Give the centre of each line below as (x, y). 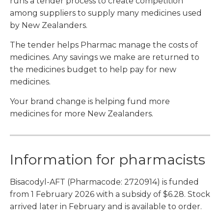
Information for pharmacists (108, 159)
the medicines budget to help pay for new (93, 69)
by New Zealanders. (49, 25)
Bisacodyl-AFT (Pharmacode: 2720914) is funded (104, 182)
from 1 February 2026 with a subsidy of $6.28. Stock (110, 194)
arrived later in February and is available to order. (106, 206)
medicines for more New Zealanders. (82, 113)
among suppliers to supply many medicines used (106, 13)
